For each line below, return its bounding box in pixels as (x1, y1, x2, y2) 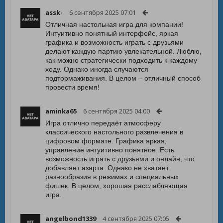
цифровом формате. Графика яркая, (45, 137, 167, 145)
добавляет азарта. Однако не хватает (45, 164, 169, 172)
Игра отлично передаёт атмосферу (45, 119, 161, 127)
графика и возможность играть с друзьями (45, 38, 184, 46)
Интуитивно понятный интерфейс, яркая (45, 29, 178, 37)
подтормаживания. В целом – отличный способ (45, 74, 201, 82)
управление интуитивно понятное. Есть (45, 146, 174, 154)
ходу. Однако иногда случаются (45, 65, 148, 73)
